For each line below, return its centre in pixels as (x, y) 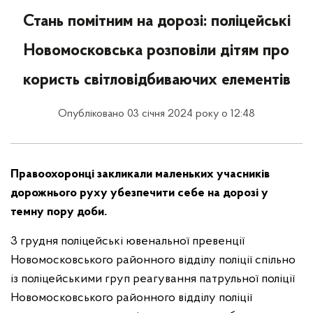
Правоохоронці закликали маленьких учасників (140, 174)
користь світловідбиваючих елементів (156, 80)
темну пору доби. (59, 212)
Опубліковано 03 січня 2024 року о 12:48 (156, 114)
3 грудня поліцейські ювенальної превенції (128, 241)
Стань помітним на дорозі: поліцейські (156, 22)
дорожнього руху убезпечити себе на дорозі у (139, 193)
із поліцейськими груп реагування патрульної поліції (153, 279)
